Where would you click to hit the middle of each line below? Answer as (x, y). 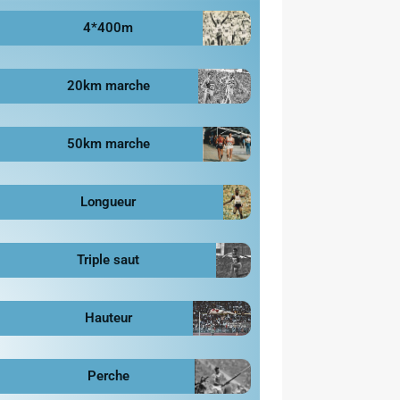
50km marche (108, 143)
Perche (108, 375)
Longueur (108, 201)
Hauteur (108, 317)
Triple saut (108, 259)
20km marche (108, 85)
